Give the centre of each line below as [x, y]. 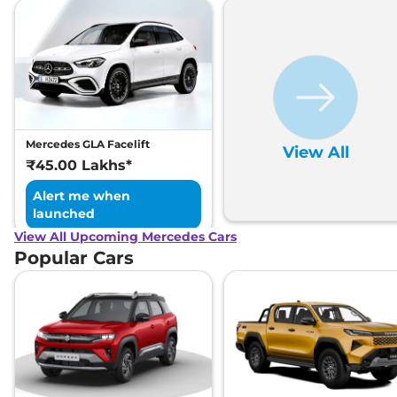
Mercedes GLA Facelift [88, 144]
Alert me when [82, 196]
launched [64, 214]
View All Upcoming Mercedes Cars [125, 237]
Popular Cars [74, 258]
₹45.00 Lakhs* [79, 166]
